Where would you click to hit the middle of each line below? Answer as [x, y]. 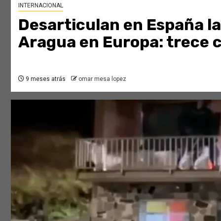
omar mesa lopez [102, 79]
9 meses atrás [45, 79]
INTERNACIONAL [41, 5]
